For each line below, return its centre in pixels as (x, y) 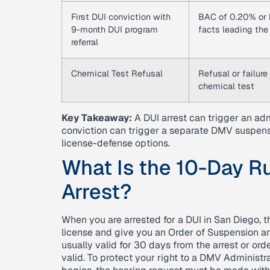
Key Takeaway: (97, 118)
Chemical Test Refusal (117, 74)
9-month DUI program (115, 30)
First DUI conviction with (121, 17)
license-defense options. (116, 143)
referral (85, 42)
